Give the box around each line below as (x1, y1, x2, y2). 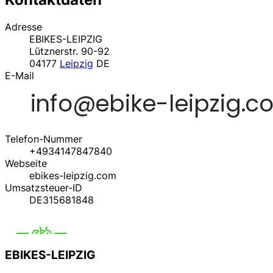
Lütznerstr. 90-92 (29, 44, 110, 57)
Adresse (5, 20, 42, 33)
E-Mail (5, 69, 34, 82)
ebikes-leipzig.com (29, 169, 116, 182)
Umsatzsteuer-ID (5, 181, 82, 194)
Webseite (5, 157, 47, 169)
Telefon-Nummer (5, 132, 82, 145)
